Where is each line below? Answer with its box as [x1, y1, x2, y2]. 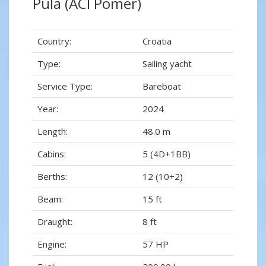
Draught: [37, 216, 72, 228]
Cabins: [37, 148, 66, 160]
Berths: [37, 170, 67, 183]
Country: [37, 35, 71, 47]
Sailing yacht [142, 58, 192, 70]
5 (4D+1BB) [142, 148, 191, 160]
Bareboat [142, 80, 181, 93]
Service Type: [37, 80, 93, 93]
